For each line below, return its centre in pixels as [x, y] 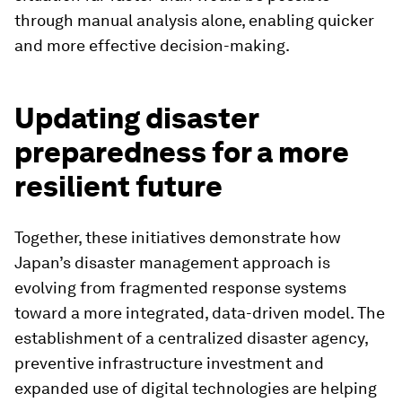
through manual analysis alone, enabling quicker [194, 20]
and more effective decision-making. [152, 45]
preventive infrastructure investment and [169, 363]
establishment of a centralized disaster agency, [191, 338]
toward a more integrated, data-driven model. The [200, 313]
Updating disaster [136, 118]
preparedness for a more [182, 152]
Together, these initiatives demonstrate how [178, 237]
